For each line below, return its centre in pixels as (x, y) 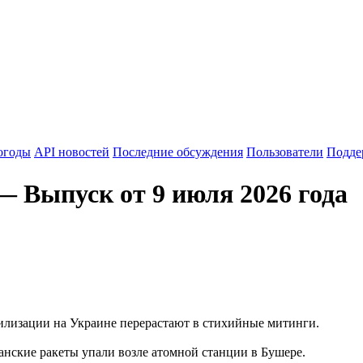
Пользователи (285, 152)
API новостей (72, 152)
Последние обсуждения (178, 152)
